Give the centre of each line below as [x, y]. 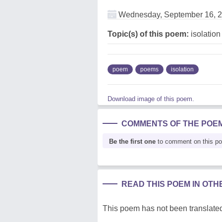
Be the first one [132, 141]
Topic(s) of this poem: [148, 34]
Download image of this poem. [151, 99]
